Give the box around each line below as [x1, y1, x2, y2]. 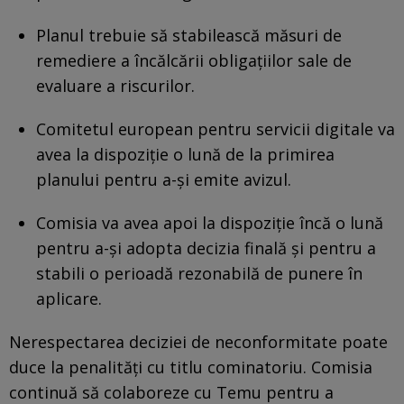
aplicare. [36, 287, 102, 309]
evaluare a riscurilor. [36, 74, 195, 96]
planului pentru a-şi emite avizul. [36, 168, 291, 190]
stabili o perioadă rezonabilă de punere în [36, 262, 363, 284]
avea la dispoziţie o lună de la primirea [36, 142, 335, 165]
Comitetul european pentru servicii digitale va [36, 117, 395, 140]
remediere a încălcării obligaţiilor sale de [36, 49, 352, 71]
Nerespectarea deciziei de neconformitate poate [9, 330, 388, 353]
